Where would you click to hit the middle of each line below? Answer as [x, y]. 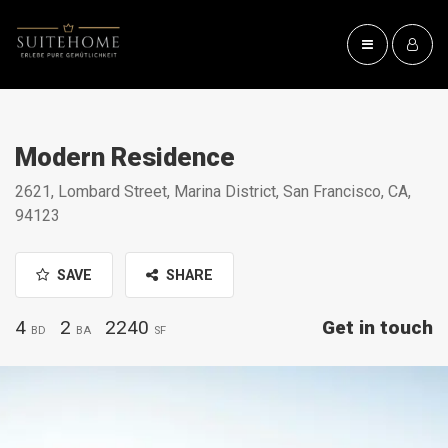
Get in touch [377, 327]
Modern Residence [125, 157]
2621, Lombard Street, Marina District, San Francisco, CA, [213, 191]
